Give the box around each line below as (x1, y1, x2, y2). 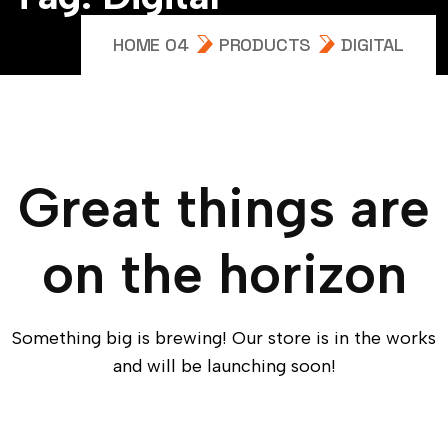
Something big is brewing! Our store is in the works (12, 327, 436, 349)
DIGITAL (341, 33, 404, 56)
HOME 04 (112, 33, 189, 56)
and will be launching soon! (112, 355, 336, 377)
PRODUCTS (218, 33, 312, 56)
